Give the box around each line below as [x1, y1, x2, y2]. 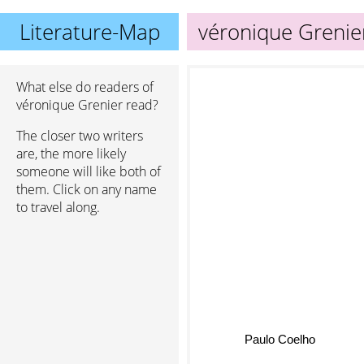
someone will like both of [16, 162, 161, 180]
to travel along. [16, 198, 100, 216]
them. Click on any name [16, 180, 157, 198]
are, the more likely [16, 145, 126, 162]
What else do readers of [16, 78, 154, 96]
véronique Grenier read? [16, 96, 158, 114]
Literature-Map [19, 17, 160, 46]
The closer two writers [16, 127, 143, 145]
